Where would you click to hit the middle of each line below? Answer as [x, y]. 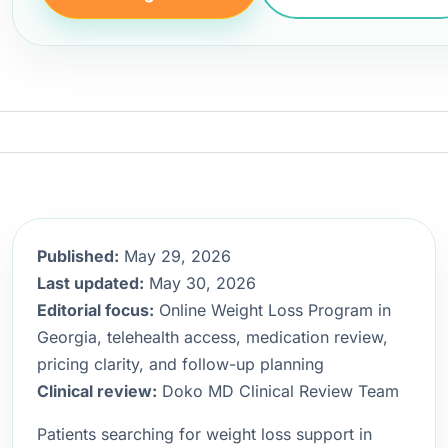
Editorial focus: [95, 310]
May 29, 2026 [175, 256]
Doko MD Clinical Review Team [278, 391]
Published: [78, 256]
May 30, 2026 [200, 283]
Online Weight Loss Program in [272, 310]
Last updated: [90, 283]
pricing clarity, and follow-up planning [180, 364]
